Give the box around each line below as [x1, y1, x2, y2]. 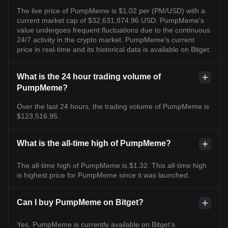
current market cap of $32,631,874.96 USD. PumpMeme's [17, 16, 204, 24]
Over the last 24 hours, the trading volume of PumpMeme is [17, 102, 209, 110]
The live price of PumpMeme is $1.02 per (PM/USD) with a [17, 6, 205, 15]
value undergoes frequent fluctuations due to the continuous [17, 25, 210, 34]
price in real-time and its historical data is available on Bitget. [17, 45, 211, 53]
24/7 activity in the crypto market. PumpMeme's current [17, 35, 194, 44]
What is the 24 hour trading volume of [17, 72, 161, 81]
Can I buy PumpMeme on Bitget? [17, 197, 144, 207]
